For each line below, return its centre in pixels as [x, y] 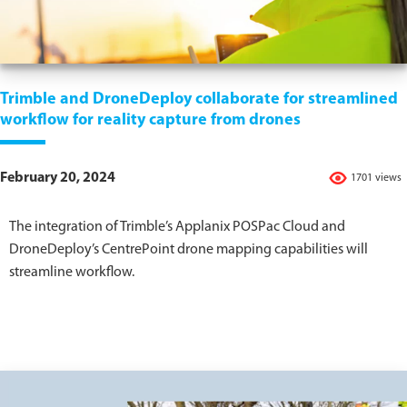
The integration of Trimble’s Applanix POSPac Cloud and [177, 228]
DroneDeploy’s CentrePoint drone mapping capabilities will [189, 250]
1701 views [376, 179]
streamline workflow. [72, 273]
